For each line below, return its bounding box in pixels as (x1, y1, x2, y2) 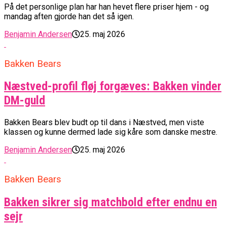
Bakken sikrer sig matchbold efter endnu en (4, 195, 217, 209)
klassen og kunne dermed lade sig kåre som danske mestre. (4, 127, 217, 137)
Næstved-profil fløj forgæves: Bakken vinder (4, 79, 221, 94)
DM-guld (4, 93, 45, 108)
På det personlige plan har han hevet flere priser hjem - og (4, 2, 209, 12)
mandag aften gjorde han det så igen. (4, 11, 134, 21)
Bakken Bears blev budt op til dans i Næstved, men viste (4, 118, 204, 128)
